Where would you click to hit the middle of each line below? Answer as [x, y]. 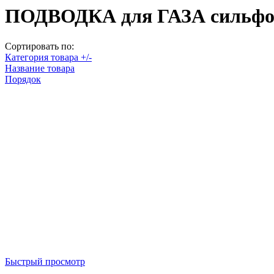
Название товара [40, 68]
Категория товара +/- [48, 57]
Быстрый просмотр [45, 261]
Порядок [23, 79]
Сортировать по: [39, 46]
